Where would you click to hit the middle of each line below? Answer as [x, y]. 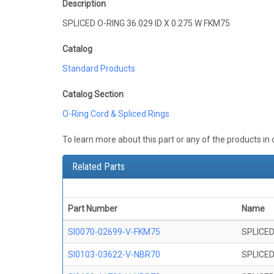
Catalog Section [93, 94]
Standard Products [99, 69]
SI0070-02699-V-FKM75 [114, 232]
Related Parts [98, 167]
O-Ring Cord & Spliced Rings [116, 114]
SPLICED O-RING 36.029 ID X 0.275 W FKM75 [146, 24]
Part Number [93, 209]
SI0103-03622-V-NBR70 [114, 255]
